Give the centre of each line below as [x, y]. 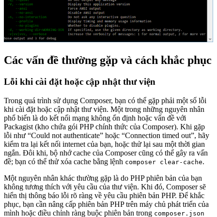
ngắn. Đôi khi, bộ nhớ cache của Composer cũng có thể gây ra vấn [106, 153]
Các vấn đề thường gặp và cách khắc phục [108, 60]
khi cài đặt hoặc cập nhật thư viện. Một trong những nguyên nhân [104, 109]
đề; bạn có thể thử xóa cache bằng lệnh [64, 161]
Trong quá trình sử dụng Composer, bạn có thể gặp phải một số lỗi [105, 100]
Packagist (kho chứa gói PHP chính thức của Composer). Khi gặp [104, 126]
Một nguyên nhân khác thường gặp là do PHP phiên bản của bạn [103, 178]
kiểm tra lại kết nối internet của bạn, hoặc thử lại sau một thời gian [104, 144]
